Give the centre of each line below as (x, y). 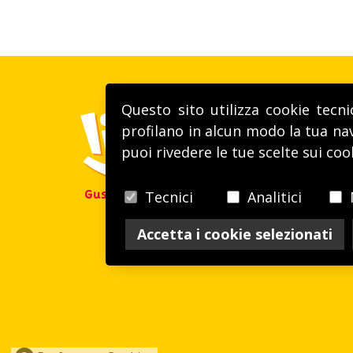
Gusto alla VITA (130, 195)
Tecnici (169, 197)
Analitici (275, 197)
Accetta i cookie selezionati (235, 234)
